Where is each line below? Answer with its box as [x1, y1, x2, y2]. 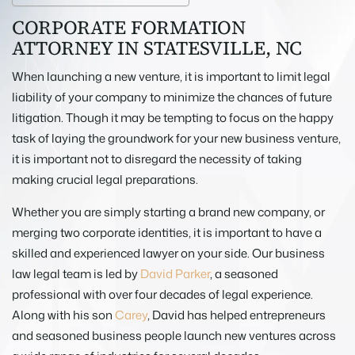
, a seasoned [210, 265, 278, 282]
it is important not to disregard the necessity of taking [12, 150, 302, 167]
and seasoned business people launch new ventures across [12, 326, 336, 344]
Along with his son [12, 306, 115, 323]
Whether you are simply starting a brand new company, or [12, 203, 325, 220]
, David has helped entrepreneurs [147, 306, 326, 323]
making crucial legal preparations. [12, 170, 198, 188]
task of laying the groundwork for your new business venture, [12, 129, 341, 147]
